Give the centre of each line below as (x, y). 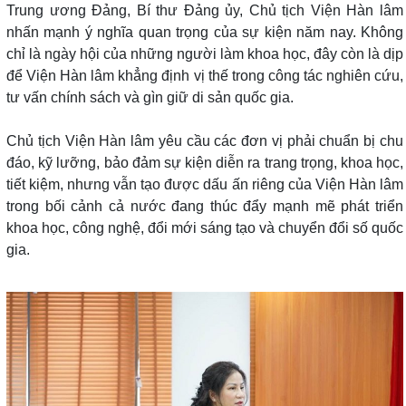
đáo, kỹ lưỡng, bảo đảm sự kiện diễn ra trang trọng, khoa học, (205, 162)
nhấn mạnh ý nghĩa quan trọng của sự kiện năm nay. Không (205, 32)
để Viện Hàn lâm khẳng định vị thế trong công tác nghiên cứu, (205, 75)
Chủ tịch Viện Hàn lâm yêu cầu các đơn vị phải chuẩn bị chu (205, 140)
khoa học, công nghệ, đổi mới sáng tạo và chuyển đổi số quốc (205, 227)
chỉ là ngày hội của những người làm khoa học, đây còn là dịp (205, 53)
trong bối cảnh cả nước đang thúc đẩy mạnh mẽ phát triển (205, 206)
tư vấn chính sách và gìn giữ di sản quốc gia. (150, 97)
